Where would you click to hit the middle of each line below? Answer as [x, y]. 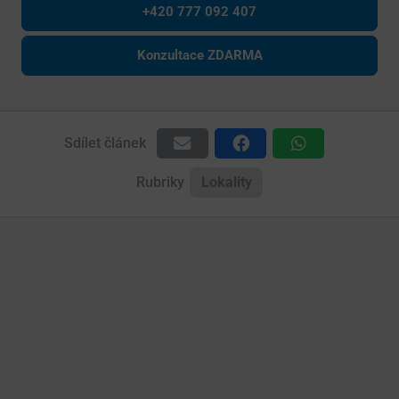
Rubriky [160, 182]
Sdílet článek [106, 143]
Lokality [226, 182]
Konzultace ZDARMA [199, 56]
